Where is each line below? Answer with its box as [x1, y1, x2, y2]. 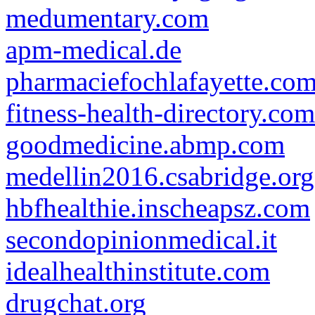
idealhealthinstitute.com [6, 256, 270, 286]
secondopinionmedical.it [6, 224, 277, 255]
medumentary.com [6, 3, 209, 33]
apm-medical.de [6, 34, 181, 65]
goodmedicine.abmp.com [6, 129, 285, 160]
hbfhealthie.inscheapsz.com [6, 193, 310, 223]
